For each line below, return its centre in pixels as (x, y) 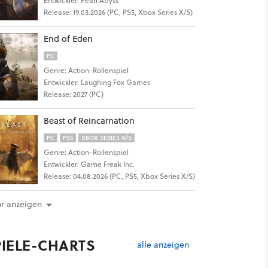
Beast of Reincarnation (89, 121)
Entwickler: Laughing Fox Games (97, 82)
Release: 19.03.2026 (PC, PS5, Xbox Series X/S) (118, 12)
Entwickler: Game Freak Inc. (89, 164)
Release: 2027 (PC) (73, 94)
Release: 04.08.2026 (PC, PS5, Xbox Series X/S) (119, 176)
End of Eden (68, 39)
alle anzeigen (163, 244)
